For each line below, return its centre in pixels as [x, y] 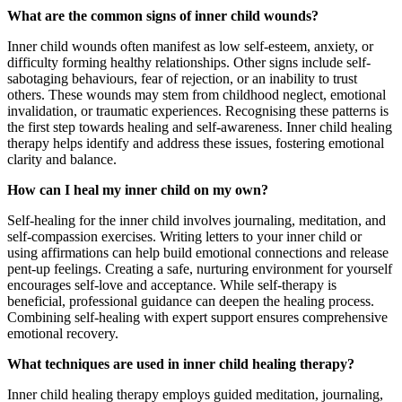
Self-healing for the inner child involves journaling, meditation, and [197, 221]
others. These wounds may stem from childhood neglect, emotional [197, 95]
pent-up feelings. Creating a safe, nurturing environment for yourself [200, 269]
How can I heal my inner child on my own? [138, 190]
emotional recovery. [63, 334]
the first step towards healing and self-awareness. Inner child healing [200, 127]
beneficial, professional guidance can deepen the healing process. [191, 301]
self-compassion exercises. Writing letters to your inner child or [184, 237]
